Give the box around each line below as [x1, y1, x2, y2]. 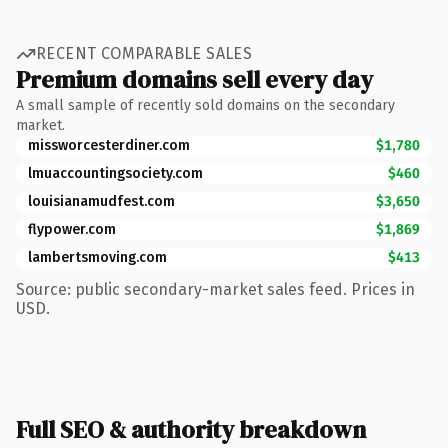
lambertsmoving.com [28, 248, 167, 266]
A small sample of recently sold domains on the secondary [16, 96, 395, 114]
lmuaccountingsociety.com [28, 164, 203, 182]
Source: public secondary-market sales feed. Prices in [16, 279, 415, 299]
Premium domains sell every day [16, 62, 373, 96]
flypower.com [28, 220, 116, 238]
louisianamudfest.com [28, 192, 175, 210]
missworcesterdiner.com [28, 136, 190, 154]
